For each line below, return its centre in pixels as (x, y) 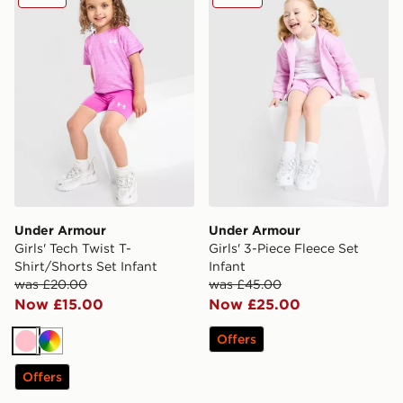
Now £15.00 (59, 304)
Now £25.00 (255, 304)
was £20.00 (51, 285)
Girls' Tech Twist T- (73, 249)
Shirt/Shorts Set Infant (86, 267)
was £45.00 (245, 285)
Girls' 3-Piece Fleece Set (284, 249)
